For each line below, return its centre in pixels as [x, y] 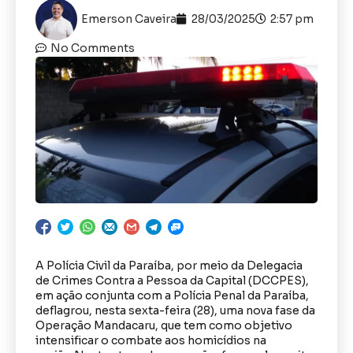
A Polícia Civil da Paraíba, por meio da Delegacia [169, 265]
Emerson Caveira [129, 19]
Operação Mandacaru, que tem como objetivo [164, 325]
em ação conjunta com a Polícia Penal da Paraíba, [172, 295]
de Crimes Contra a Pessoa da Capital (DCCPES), [172, 280]
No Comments [93, 48]
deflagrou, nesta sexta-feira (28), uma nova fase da [175, 310]
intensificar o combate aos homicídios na [151, 340]
